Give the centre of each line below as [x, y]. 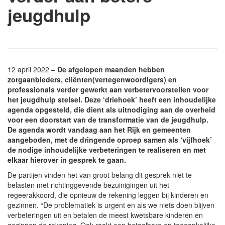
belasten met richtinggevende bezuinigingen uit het [88, 185]
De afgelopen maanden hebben [111, 69]
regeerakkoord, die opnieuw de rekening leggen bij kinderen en [108, 195]
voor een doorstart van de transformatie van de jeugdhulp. [108, 119]
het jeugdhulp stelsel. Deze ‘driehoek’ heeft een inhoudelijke [112, 99]
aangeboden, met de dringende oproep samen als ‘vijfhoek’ [110, 139]
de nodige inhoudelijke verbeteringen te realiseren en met [107, 149]
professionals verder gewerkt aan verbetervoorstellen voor [108, 89]
